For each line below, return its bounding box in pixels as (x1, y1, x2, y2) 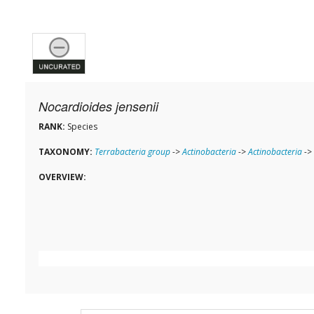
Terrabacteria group (95, 146, 170, 158)
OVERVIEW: (39, 171, 86, 184)
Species (65, 121, 97, 133)
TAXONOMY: (39, 146, 93, 158)
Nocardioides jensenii (39, 97, 158, 116)
